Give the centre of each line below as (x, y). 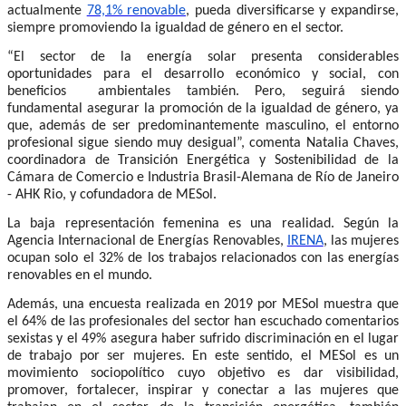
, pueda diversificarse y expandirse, (293, 10)
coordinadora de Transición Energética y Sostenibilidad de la (203, 160)
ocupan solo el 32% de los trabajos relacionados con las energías (203, 258)
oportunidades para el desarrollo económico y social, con (203, 74)
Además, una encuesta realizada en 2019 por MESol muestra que (203, 304)
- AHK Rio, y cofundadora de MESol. (112, 194)
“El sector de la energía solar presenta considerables (203, 57)
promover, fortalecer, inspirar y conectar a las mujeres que (203, 390)
